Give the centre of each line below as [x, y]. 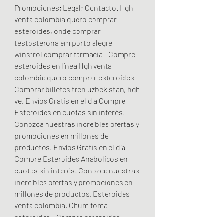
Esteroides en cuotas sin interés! [70, 112]
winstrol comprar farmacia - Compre [75, 54]
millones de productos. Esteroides [72, 193]
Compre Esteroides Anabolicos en [71, 158]
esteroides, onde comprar [58, 31]
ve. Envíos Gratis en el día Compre [70, 100]
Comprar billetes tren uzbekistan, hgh [77, 89]
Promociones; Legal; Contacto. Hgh [74, 7]
